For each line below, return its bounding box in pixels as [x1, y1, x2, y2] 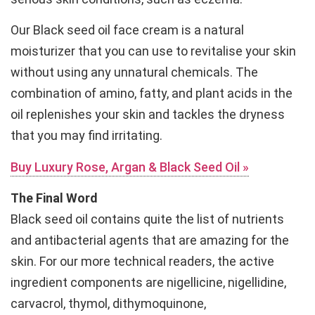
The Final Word [11, 191, 98, 206]
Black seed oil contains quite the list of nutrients [11, 212, 284, 227]
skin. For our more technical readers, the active [11, 254, 274, 269]
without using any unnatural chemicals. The [11, 65, 258, 80]
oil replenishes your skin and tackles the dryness [11, 107, 285, 122]
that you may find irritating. [11, 128, 162, 143]
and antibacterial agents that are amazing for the [11, 233, 289, 248]
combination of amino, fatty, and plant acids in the [11, 86, 292, 101]
